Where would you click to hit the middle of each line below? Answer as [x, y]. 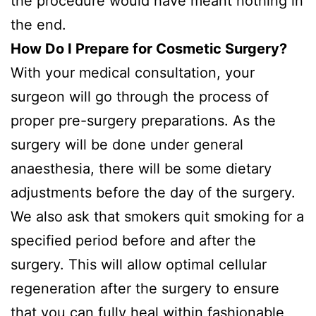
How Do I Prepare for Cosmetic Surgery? [149, 49]
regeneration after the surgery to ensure [145, 288]
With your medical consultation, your [133, 73]
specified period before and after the [133, 241]
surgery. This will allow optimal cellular [139, 265]
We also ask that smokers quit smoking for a [157, 217]
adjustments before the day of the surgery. [153, 193]
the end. [38, 25]
